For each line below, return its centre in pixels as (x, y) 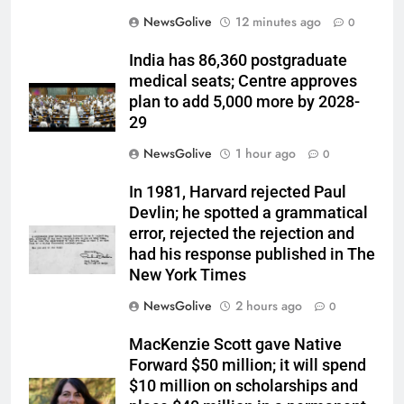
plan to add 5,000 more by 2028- (244, 102)
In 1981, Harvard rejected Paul (238, 193)
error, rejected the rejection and (242, 234)
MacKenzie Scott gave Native (235, 345)
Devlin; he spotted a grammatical (248, 213)
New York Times (188, 275)
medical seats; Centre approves (243, 82)
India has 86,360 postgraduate (238, 61)
